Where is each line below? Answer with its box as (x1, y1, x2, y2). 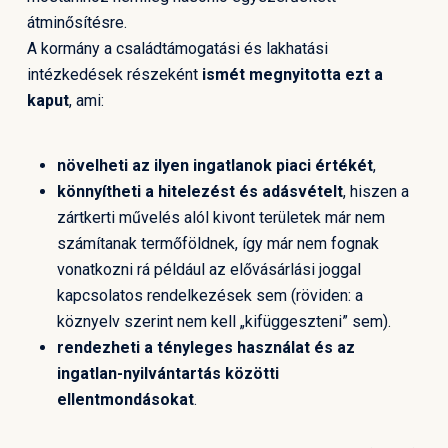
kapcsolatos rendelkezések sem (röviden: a (56, 286, 363, 305)
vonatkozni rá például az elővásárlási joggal (56, 260, 361, 279)
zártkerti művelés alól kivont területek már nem (56, 208, 385, 227)
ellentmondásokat (56, 390, 194, 409)
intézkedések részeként (26, 65, 202, 84)
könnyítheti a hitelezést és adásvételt (56, 182, 343, 201)
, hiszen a (342, 182, 409, 201)
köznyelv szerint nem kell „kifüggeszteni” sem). (56, 312, 391, 331)
